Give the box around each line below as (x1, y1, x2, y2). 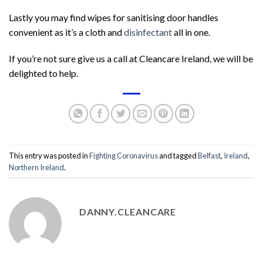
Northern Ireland (9, 162, 64, 172)
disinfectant (124, 26, 172, 38)
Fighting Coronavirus (89, 150, 158, 160)
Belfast (198, 150, 221, 160)
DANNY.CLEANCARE (79, 206, 176, 218)
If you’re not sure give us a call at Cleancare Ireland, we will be (9, 53, 253, 65)
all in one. (172, 26, 210, 38)
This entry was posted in (9, 150, 89, 160)
